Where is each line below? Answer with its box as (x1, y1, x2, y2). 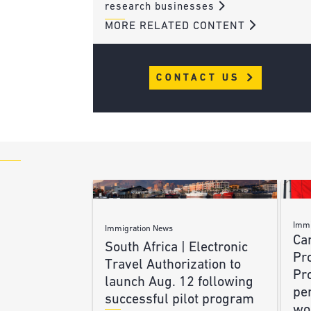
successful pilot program (105, 292, 255, 307)
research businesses (104, 2, 218, 13)
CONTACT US (156, 72, 245, 83)
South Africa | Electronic (105, 240, 249, 255)
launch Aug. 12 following (105, 275, 254, 289)
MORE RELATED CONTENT (104, 20, 249, 32)
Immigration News (105, 224, 174, 233)
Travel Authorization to (105, 258, 242, 272)
